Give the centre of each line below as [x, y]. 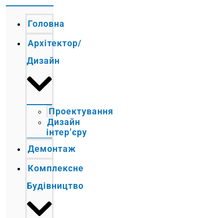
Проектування [81, 111]
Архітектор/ [55, 43]
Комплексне [56, 168]
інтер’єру [67, 132]
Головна [46, 23]
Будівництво [55, 185]
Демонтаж [52, 148]
